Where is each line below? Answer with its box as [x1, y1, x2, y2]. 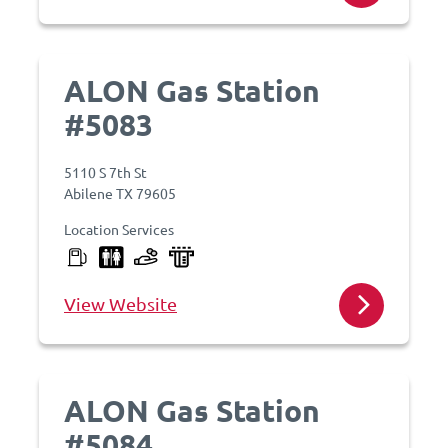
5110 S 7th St [64, 163, 147, 181]
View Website [64, 293, 177, 314]
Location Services [64, 220, 174, 238]
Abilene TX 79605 [64, 184, 176, 202]
